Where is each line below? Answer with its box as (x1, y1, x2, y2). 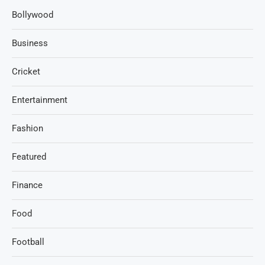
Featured (12, 151, 46, 162)
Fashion (12, 122, 43, 134)
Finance (12, 179, 43, 190)
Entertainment (12, 94, 67, 105)
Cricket (12, 66, 40, 77)
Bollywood (12, 9, 53, 20)
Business (12, 37, 48, 49)
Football (12, 236, 44, 247)
